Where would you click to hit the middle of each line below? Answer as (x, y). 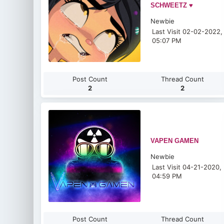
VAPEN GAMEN (175, 141)
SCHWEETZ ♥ (172, 5)
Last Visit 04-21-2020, (187, 167)
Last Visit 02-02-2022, (187, 31)
